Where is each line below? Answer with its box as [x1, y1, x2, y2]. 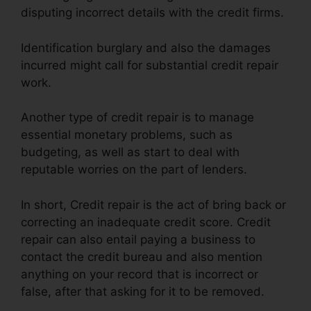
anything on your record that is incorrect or [21, 267, 258, 281]
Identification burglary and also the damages [21, 40, 271, 55]
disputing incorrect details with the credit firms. [21, 6, 284, 20]
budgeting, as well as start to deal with [21, 145, 239, 160]
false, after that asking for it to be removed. [21, 284, 264, 299]
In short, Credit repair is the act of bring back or [21, 197, 286, 212]
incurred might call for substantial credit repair [21, 58, 278, 72]
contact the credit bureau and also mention [21, 249, 262, 264]
